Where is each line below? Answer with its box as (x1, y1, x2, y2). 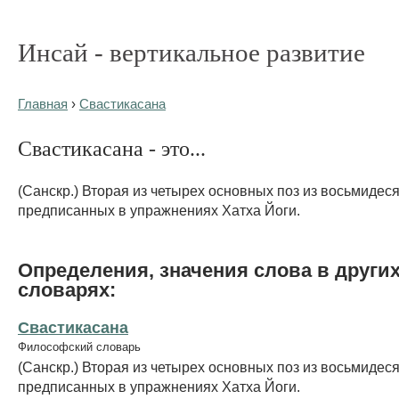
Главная (18, 97, 68, 111)
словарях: (18, 278, 116, 301)
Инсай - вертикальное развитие (18, 38, 365, 67)
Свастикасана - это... (18, 135, 206, 160)
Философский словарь (18, 339, 141, 354)
